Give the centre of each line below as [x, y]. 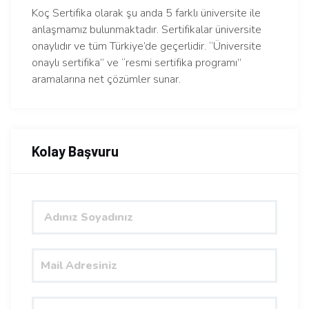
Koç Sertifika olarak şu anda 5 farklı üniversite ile [146, 13]
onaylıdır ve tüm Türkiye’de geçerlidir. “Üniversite [147, 47]
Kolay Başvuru [75, 151]
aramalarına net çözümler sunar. [106, 80]
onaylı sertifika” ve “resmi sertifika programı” [137, 63]
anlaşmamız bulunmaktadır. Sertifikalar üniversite [147, 30]
